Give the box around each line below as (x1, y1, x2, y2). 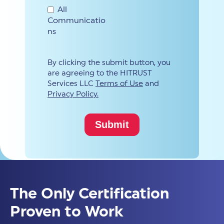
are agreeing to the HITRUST (47, 69, 152, 77)
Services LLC (47, 80, 95, 88)
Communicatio (47, 16, 105, 25)
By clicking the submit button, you (47, 59, 170, 67)
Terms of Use (95, 80, 143, 88)
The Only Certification (10, 186, 169, 202)
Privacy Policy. (47, 90, 98, 98)
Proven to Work (10, 204, 123, 220)
